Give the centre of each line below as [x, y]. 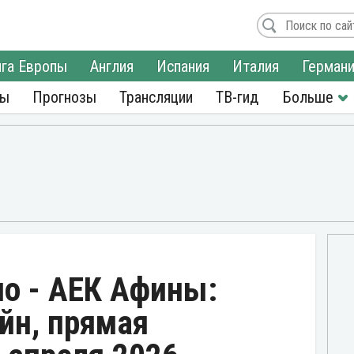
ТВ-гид [237, 97]
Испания [183, 66]
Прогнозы [64, 97]
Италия [256, 66]
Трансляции [156, 97]
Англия [112, 66]
